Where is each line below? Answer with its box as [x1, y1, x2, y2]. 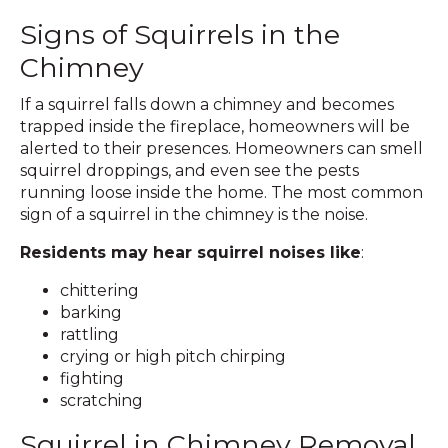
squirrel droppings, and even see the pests [20, 161, 359, 180]
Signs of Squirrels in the [20, 18, 340, 51]
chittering [60, 281, 139, 300]
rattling [60, 325, 119, 344]
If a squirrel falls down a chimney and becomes [20, 95, 394, 114]
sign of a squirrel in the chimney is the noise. [20, 205, 368, 224]
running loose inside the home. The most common [20, 183, 423, 202]
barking [60, 303, 122, 322]
